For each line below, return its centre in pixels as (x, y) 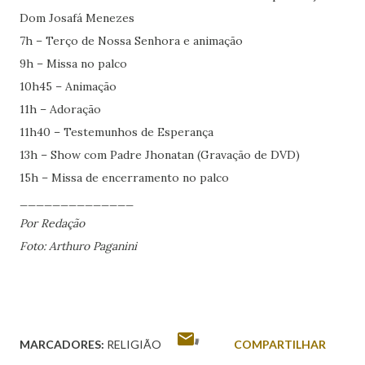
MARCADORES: (62, 344)
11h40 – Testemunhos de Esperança (117, 132)
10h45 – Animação (68, 86)
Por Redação (54, 223)
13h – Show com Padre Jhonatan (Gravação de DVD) (160, 154)
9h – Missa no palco (73, 63)
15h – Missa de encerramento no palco (124, 177)
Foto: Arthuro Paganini (78, 246)
